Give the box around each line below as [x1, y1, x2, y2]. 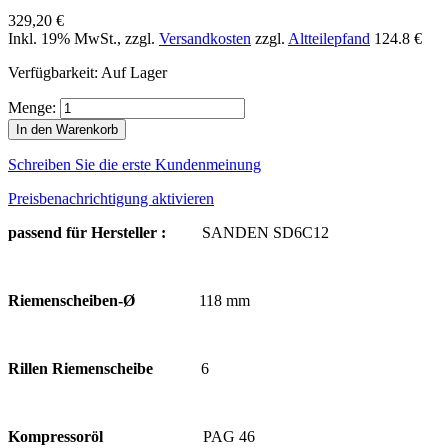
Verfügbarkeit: [8, 63, 101, 81]
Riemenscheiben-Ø [8, 291, 135, 309]
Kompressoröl [8, 427, 203, 445]
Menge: [8, 98, 56, 116]
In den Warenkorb [16, 121, 118, 137]
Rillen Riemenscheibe [8, 359, 201, 377]
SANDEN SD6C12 [178, 223, 329, 241]
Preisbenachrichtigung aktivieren [8, 189, 214, 207]
